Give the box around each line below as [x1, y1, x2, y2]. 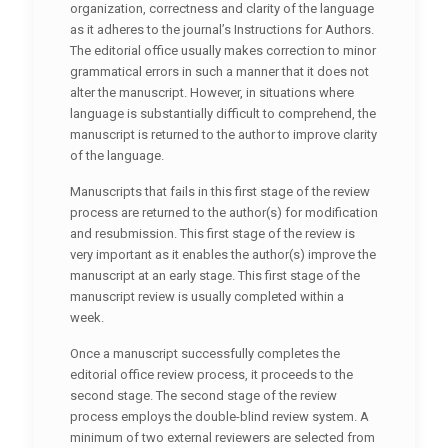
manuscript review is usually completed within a [69, 288, 344, 304]
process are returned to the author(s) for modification [69, 204, 378, 220]
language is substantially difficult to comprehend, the [69, 105, 376, 121]
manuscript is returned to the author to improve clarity [69, 126, 377, 142]
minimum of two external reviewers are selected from [69, 429, 375, 445]
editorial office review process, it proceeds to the [69, 366, 353, 382]
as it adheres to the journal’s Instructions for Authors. [69, 21, 374, 37]
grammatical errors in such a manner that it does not [69, 63, 369, 79]
